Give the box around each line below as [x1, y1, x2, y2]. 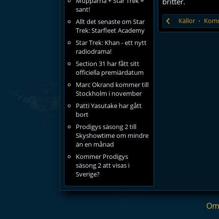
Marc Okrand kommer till [75, 80, 149, 89]
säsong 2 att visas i [75, 161, 130, 170]
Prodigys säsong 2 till [75, 122, 136, 131]
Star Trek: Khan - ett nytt [75, 38, 147, 47]
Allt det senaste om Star [75, 17, 145, 26]
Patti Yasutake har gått [75, 101, 142, 110]
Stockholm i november [75, 89, 142, 98]
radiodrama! [75, 47, 111, 56]
